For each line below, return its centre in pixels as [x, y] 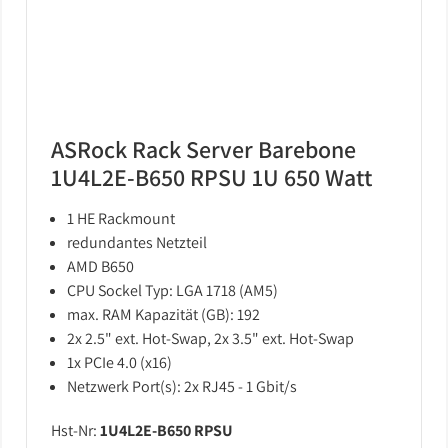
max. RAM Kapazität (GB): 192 [163, 314]
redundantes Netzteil [137, 242]
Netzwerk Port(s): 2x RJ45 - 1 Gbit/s [182, 386]
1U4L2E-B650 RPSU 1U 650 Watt [211, 177]
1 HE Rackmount [121, 218]
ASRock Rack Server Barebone [203, 149]
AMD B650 [100, 266]
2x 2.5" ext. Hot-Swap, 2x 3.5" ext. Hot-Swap [210, 338]
